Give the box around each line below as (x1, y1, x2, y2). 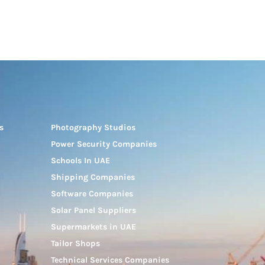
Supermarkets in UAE (51, 222, 136, 232)
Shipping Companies (51, 172, 135, 183)
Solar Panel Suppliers (51, 205, 136, 216)
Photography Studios (51, 122, 135, 133)
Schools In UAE (51, 156, 110, 166)
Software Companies (51, 189, 133, 199)
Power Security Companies (51, 139, 157, 150)
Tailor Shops (51, 238, 100, 249)
